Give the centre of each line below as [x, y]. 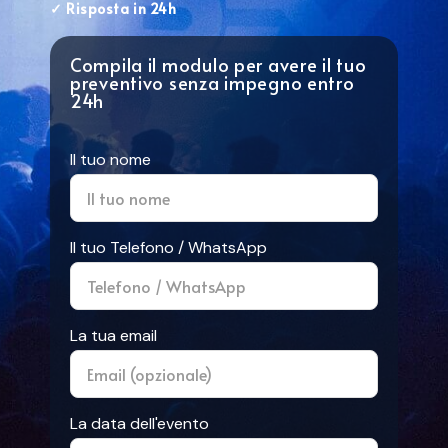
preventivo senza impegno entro [212, 82]
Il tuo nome [110, 159]
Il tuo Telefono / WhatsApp [168, 247]
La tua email [113, 335]
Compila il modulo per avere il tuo [218, 64]
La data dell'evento [139, 423]
